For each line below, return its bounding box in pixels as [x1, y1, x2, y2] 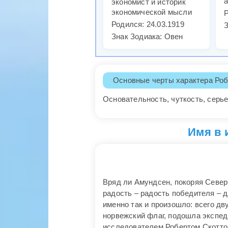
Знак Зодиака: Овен [111, 32, 183, 41]
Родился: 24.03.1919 [111, 20, 184, 29]
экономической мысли [111, 8, 192, 17]
